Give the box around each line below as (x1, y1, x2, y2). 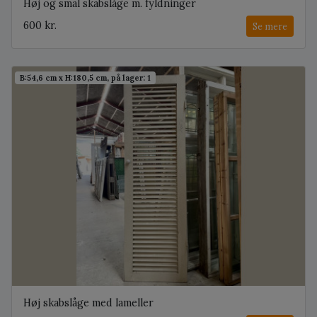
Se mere (253, 20, 287, 32)
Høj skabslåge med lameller (23, 296, 154, 310)
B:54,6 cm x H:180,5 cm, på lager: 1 (20, 72, 151, 83)
